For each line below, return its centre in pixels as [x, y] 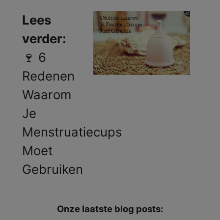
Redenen [48, 76]
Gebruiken [53, 169]
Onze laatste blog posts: [110, 208]
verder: [44, 38]
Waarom [47, 94]
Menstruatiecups [72, 132]
